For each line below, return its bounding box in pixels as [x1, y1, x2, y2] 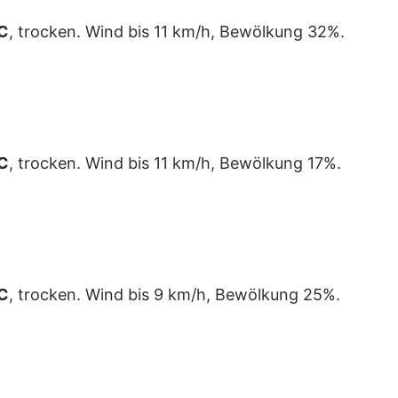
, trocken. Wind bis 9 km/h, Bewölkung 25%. [9, 285, 340, 305]
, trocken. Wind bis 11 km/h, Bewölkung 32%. [9, 22, 345, 42]
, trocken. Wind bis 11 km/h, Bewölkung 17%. [9, 154, 341, 173]
